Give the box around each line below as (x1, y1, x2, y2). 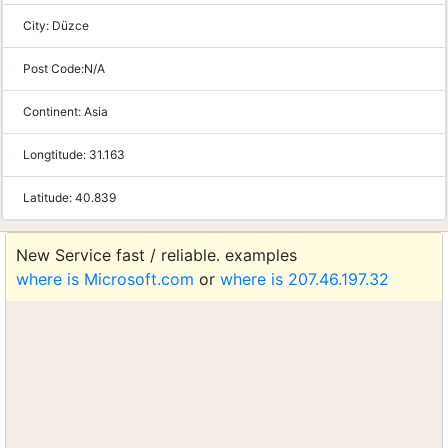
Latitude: (23, 190, 75, 205)
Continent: (23, 104, 84, 119)
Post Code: (23, 61, 84, 76)
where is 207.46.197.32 (220, 269, 389, 289)
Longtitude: (23, 147, 89, 162)
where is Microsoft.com (16, 269, 194, 289)
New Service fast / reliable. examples (16, 245, 297, 265)
